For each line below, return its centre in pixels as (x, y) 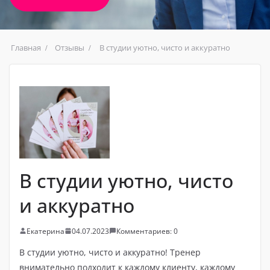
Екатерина (46, 231)
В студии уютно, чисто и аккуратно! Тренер (110, 252)
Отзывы (70, 47)
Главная (26, 47)
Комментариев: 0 (147, 231)
